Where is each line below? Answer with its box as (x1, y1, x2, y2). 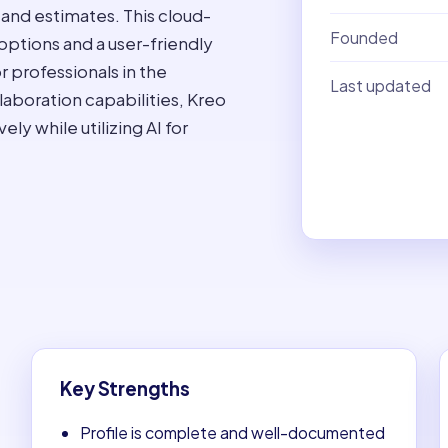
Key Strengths (60, 377, 190, 400)
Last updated (329, 74, 431, 96)
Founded (329, 26, 398, 48)
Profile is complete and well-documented (80, 421, 386, 443)
